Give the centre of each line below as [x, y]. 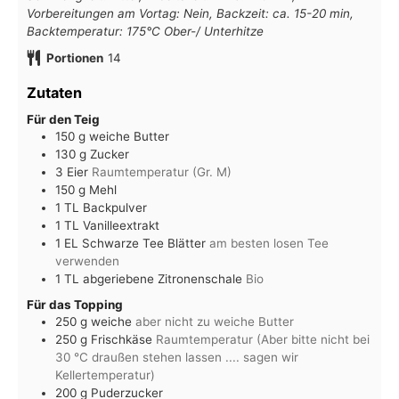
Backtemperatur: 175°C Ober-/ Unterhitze [145, 31]
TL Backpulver [106, 208]
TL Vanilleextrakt [112, 226]
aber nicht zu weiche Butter [215, 321]
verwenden [87, 261]
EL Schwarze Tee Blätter [135, 244]
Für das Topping [75, 304]
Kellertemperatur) [105, 375]
